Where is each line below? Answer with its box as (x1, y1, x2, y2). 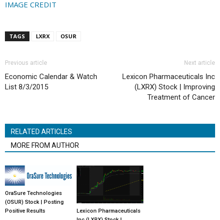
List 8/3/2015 (5, 82, 48, 92)
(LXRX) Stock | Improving (135, 82, 215, 92)
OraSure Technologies (5, 190, 62, 197)
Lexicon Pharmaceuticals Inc (122, 72, 215, 82)
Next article (184, 59, 215, 67)
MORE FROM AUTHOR (11, 141, 79, 150)
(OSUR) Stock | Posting (5, 199, 64, 206)
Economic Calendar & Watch (5, 72, 97, 82)
